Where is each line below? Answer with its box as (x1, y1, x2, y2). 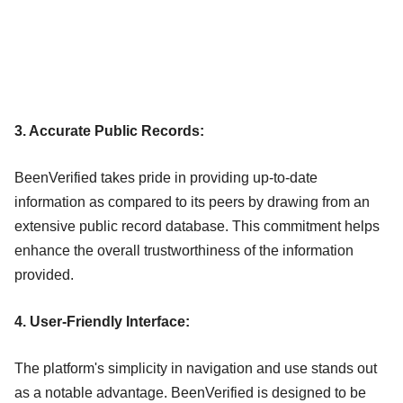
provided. (14, 266, 74, 282)
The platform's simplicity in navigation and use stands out (14, 360, 377, 376)
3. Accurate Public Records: (14, 122, 204, 139)
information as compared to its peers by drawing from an (14, 193, 370, 210)
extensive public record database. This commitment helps (14, 218, 380, 234)
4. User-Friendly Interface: (14, 313, 190, 329)
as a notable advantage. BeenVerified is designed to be (14, 384, 366, 400)
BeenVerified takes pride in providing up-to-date (14, 169, 318, 185)
